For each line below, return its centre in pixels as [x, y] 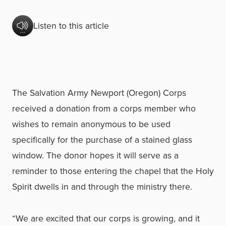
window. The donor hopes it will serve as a [95, 155]
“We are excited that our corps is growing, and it [106, 218]
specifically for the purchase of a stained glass [102, 140]
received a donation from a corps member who [104, 108]
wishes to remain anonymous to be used [91, 124]
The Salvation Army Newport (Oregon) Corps [99, 93]
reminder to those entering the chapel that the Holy [113, 171]
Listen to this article [71, 25]
